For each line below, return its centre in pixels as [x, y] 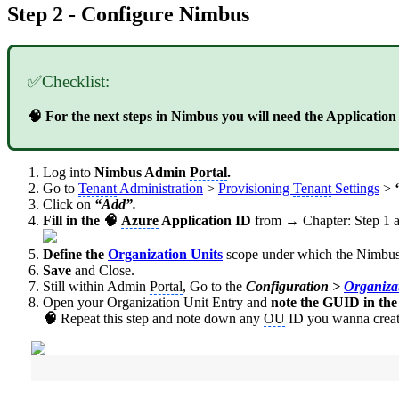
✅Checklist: [69, 82]
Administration [160, 189]
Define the [75, 255]
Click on [69, 205]
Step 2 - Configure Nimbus [128, 14]
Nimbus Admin [142, 173]
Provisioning [256, 189]
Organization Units [165, 255]
